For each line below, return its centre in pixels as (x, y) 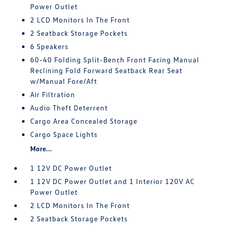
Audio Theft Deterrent (69, 108)
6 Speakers (50, 46)
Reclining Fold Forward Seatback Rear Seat (107, 70)
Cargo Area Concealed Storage (84, 121)
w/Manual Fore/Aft (64, 81)
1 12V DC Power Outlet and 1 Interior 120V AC (113, 181)
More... (41, 148)
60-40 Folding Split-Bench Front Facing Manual (115, 60)
